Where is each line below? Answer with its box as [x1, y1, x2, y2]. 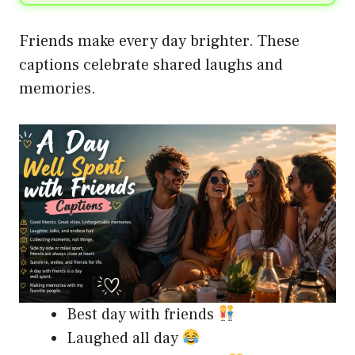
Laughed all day [67, 327, 182, 349]
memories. [19, 78, 96, 99]
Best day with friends [67, 303, 218, 325]
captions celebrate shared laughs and [19, 54, 283, 75]
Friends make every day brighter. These [19, 30, 300, 52]
